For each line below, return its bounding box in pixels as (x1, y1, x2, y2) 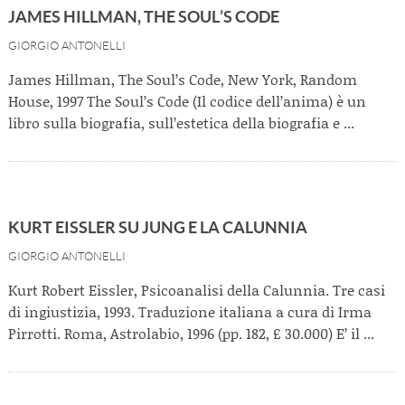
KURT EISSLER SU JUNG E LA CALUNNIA (8, 217, 307, 237)
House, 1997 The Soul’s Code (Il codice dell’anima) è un (8, 90, 366, 111)
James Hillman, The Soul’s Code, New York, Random (8, 69, 357, 89)
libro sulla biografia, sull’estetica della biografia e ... (8, 112, 354, 133)
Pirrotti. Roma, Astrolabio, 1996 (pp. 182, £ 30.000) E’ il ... (8, 323, 374, 344)
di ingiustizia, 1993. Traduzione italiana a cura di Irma (8, 301, 372, 322)
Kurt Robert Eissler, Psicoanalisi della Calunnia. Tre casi (8, 279, 385, 300)
